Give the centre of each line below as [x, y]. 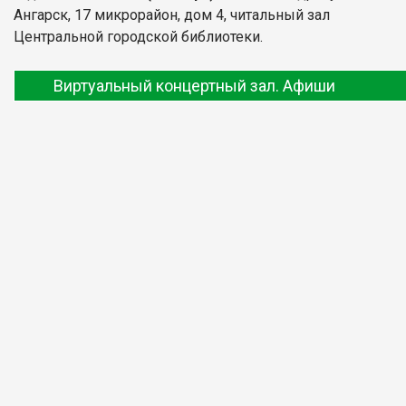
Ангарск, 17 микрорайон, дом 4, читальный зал [172, 14]
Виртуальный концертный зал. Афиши [194, 85]
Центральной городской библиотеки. [138, 36]
